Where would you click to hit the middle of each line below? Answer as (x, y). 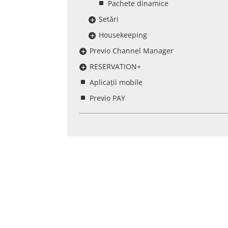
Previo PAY (107, 98)
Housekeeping (123, 35)
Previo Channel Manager (132, 51)
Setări (109, 19)
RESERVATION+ (115, 66)
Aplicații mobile (116, 82)
